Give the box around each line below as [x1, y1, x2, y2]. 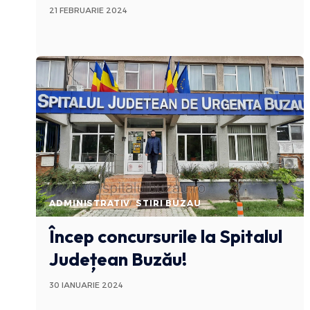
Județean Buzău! [49, 248, 188, 271]
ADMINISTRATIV [49, 198, 131, 209]
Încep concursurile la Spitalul [49, 225, 283, 248]
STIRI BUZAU [136, 198, 201, 209]
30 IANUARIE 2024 [49, 280, 124, 291]
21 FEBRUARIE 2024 [49, 5, 128, 15]
